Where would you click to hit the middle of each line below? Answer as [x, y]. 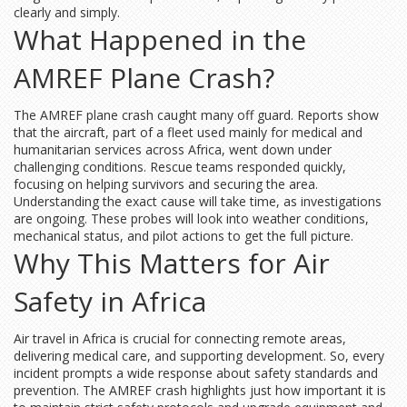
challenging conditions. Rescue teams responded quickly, [180, 167]
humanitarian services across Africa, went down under [173, 149]
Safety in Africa [110, 301]
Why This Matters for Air [172, 263]
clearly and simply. [67, 12]
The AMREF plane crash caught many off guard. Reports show [196, 115]
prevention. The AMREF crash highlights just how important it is [200, 390]
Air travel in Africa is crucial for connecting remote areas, [180, 338]
